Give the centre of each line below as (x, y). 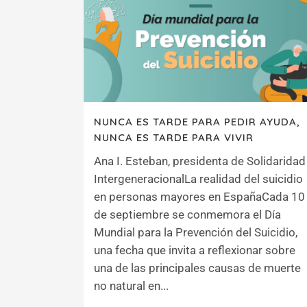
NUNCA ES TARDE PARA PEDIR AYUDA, (197, 122)
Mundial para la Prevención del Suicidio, (196, 233)
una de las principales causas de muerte (197, 268)
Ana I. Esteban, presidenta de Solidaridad (200, 161)
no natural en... (131, 286)
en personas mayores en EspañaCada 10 (199, 197)
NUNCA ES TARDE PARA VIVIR (174, 138)
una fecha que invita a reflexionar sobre (195, 250)
